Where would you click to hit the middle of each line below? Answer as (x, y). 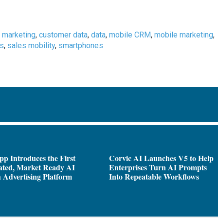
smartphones (81, 45)
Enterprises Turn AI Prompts (158, 167)
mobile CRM (130, 35)
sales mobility (31, 45)
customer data (64, 35)
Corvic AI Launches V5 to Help (161, 158)
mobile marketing (184, 35)
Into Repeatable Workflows (154, 177)
